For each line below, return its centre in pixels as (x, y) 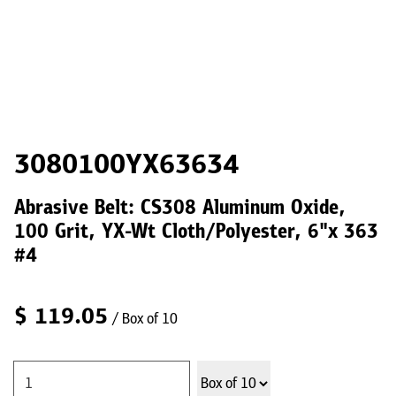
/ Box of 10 (145, 320)
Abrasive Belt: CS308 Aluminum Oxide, (180, 209)
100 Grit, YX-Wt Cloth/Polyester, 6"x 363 (196, 233)
